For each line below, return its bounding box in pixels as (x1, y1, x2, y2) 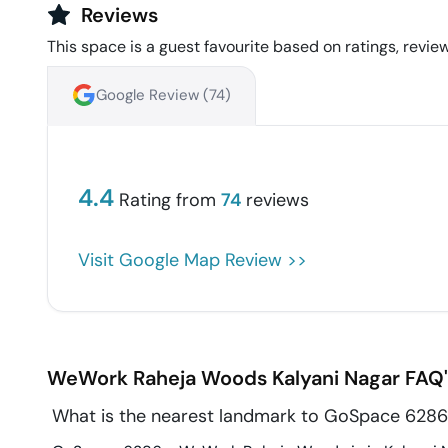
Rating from (119, 187, 216, 212)
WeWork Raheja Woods (47, 364, 267, 391)
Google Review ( (96, 84, 209, 105)
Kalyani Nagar (272, 364, 400, 391)
